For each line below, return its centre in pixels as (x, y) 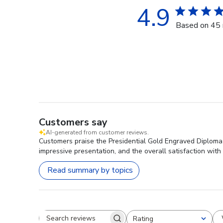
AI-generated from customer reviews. (97, 132)
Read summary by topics (90, 170)
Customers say (73, 122)
